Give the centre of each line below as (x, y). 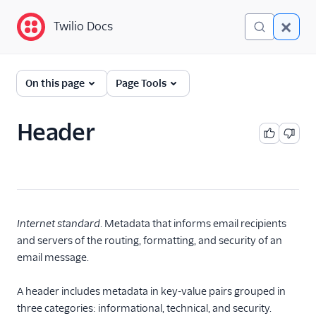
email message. (53, 257)
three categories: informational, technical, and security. (144, 308)
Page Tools (141, 83)
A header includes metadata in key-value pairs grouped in (151, 291)
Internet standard (59, 224)
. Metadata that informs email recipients (193, 224)
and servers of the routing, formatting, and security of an (150, 241)
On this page (55, 83)
